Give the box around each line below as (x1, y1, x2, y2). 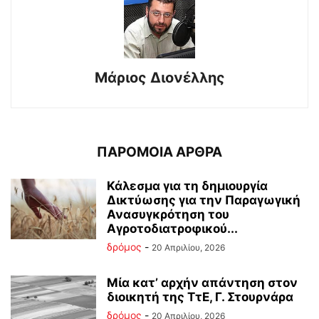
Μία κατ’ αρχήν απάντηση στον (107, 276, 298, 290)
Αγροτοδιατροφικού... (107, 221, 238, 236)
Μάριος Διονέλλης (94, 69, 225, 86)
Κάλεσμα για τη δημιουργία (107, 179, 268, 193)
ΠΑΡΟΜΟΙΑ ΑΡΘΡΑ (97, 144, 222, 160)
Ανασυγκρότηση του (107, 207, 229, 221)
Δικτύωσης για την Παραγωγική (107, 193, 300, 207)
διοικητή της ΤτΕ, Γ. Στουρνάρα (107, 290, 293, 304)
